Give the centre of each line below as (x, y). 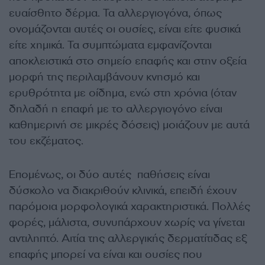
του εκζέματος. (46, 141)
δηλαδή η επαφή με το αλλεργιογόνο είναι (116, 109)
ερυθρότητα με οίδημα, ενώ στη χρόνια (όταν (123, 93)
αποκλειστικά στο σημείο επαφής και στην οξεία (128, 61)
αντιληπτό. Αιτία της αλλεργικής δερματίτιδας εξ (128, 239)
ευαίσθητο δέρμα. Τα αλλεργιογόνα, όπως (115, 13)
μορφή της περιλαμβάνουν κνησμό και (104, 77)
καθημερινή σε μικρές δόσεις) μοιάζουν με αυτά (129, 125)
